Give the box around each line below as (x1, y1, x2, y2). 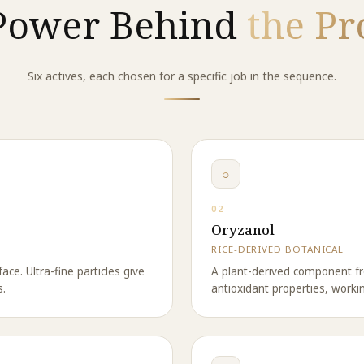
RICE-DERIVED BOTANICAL (211, 243, 344, 255)
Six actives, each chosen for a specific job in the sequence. (28, 68, 336, 84)
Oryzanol (211, 220, 275, 239)
